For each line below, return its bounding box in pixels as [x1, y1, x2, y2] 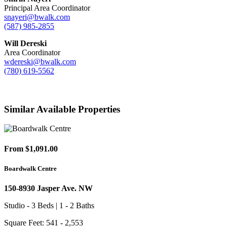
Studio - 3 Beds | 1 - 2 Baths [4, 201, 94, 210]
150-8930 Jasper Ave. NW [4, 183, 93, 193]
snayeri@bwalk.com [4, 12, 70, 21]
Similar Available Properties [4, 103, 120, 115]
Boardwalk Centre [4, 164, 57, 172]
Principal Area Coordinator [4, 3, 90, 12]
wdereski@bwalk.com [4, 57, 76, 66]
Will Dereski [4, 39, 47, 48]
